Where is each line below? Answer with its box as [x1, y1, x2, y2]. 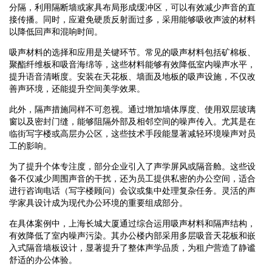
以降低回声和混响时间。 [9, 26, 103, 36]
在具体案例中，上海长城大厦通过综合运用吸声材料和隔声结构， [9, 218, 256, 228]
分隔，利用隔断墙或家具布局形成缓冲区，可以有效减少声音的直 [9, 2, 256, 12]
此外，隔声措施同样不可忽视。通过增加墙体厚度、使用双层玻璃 [9, 104, 256, 114]
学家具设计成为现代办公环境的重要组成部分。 [9, 197, 188, 208]
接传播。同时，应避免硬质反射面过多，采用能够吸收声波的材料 [9, 14, 256, 24]
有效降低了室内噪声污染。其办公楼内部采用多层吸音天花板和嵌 [9, 230, 256, 240]
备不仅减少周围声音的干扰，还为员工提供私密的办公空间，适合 [9, 173, 256, 183]
